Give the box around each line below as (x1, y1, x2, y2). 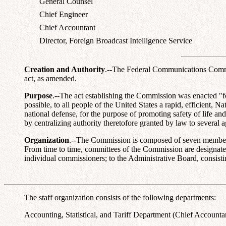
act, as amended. (24, 74, 77, 83)
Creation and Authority (24, 65, 105, 74)
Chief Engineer (39, 10, 88, 19)
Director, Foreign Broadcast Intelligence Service (39, 36, 192, 45)
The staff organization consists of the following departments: (24, 193, 216, 202)
